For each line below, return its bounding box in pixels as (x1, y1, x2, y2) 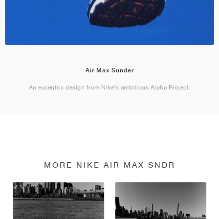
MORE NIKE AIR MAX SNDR (44, 160, 175, 170)
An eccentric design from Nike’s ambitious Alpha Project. (28, 84, 191, 91)
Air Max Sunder (85, 67, 134, 74)
